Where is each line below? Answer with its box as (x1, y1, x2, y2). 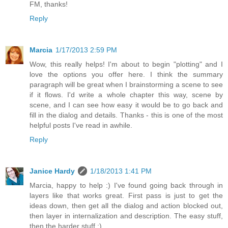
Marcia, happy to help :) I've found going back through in (30, 181, 223, 189)
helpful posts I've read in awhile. (30, 121, 132, 129)
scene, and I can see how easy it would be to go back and (30, 100, 223, 109)
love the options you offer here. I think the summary (30, 70, 223, 78)
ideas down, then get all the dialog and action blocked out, (30, 201, 223, 210)
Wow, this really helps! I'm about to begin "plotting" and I (30, 60, 223, 68)
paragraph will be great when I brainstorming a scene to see (30, 80, 223, 89)
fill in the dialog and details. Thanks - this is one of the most (30, 110, 223, 119)
